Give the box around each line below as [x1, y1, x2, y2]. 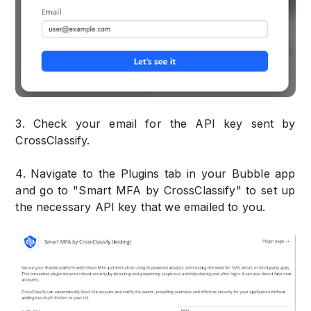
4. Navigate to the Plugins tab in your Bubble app [15, 167, 296, 181]
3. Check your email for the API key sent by [15, 117, 296, 131]
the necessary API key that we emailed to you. [15, 200, 266, 215]
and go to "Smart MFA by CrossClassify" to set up [15, 183, 296, 198]
